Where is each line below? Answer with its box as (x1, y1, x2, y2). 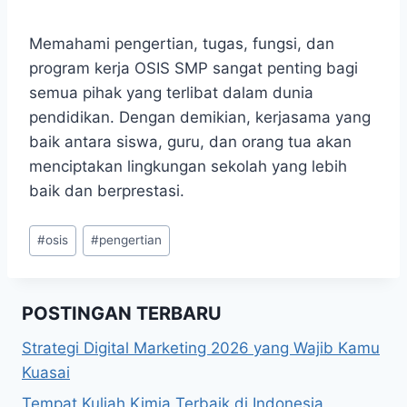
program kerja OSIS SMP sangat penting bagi (29, 59, 358, 78)
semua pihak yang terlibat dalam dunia (29, 84, 313, 103)
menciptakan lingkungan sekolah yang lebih (29, 157, 347, 176)
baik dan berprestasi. (29, 182, 184, 201)
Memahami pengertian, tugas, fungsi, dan (29, 35, 334, 54)
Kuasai (22, 362, 70, 382)
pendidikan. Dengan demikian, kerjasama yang (29, 108, 371, 127)
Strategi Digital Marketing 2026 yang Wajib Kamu (22, 338, 380, 357)
